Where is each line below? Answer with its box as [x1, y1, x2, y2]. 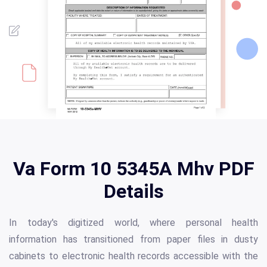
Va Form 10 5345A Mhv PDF [13, 157, 254, 181]
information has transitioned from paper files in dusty [9, 234, 258, 246]
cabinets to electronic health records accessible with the [9, 250, 258, 262]
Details [103, 180, 164, 203]
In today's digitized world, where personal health [9, 217, 258, 229]
